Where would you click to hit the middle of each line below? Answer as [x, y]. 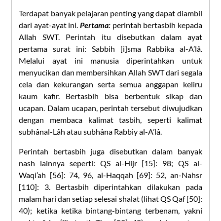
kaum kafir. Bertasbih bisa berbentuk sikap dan [110, 96]
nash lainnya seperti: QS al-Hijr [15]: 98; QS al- [110, 163]
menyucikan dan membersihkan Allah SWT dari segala [110, 72]
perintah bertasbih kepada [157, 25]
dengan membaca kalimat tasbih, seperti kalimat [110, 119]
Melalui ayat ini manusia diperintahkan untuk [110, 60]
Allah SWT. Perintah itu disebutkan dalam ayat [110, 37]
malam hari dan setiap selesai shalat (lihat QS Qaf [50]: [110, 198]
